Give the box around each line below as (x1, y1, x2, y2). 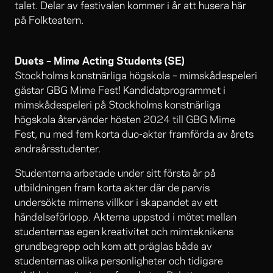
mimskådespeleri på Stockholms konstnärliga (15, 101, 221, 111)
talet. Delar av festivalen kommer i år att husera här (15, 1, 246, 12)
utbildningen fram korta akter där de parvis (15, 183, 210, 194)
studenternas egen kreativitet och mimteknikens (15, 227, 233, 238)
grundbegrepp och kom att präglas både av (15, 242, 212, 252)
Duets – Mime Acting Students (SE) (15, 52, 185, 68)
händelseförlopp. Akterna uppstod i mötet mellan (15, 213, 236, 223)
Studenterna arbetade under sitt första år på (15, 169, 216, 179)
